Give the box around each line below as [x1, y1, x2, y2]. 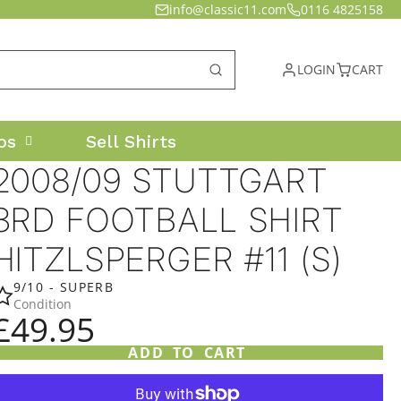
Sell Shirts [85, 130, 176, 152]
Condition [13, 295, 72, 312]
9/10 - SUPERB [13, 278, 115, 295]
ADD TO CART [128, 343, 247, 363]
